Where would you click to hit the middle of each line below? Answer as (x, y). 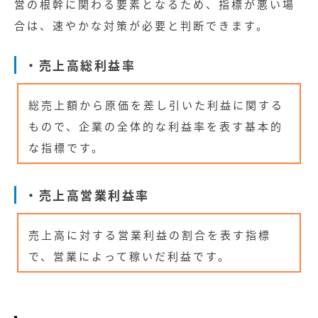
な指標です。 (67, 147)
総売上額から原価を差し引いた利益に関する (157, 104)
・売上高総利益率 (81, 65)
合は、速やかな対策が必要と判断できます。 (142, 26)
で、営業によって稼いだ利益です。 (130, 256)
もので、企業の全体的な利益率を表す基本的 (156, 126)
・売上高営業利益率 (87, 194)
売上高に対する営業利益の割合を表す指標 (150, 234)
